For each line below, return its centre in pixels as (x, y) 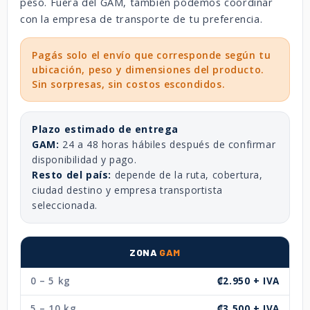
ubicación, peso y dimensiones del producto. (148, 69)
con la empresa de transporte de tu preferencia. (142, 19)
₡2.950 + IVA (248, 281)
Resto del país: (72, 174)
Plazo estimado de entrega (105, 129)
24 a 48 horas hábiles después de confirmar (167, 144)
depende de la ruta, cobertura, (187, 174)
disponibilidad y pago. (84, 159)
